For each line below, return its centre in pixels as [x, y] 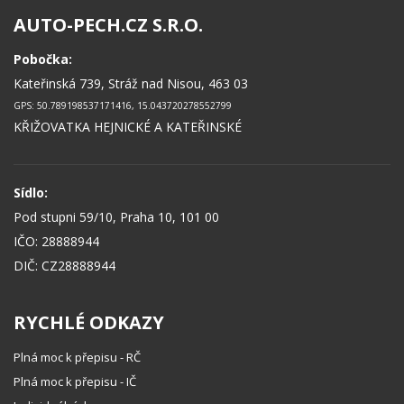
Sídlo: [31, 193]
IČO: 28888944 [56, 241]
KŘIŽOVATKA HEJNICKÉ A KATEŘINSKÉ [128, 127]
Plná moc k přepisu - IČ [75, 381]
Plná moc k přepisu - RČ [77, 357]
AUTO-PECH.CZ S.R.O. [108, 25]
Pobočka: [43, 59]
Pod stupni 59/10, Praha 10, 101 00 [116, 217]
